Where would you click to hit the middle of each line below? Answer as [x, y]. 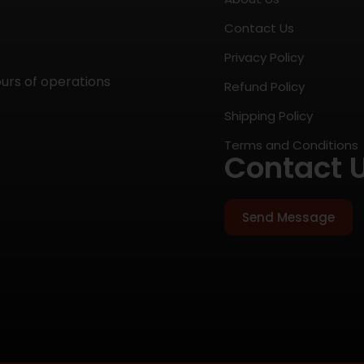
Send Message [289, 218]
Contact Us [260, 28]
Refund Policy [265, 87]
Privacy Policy [264, 58]
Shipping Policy [269, 116]
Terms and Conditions [292, 145]
